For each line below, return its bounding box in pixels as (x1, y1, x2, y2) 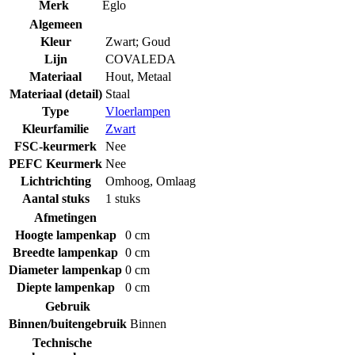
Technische (32, 335, 92, 349)
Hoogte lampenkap (14, 227, 116, 242)
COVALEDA (105, 52, 176, 66)
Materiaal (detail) (9, 86, 102, 101)
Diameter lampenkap (9, 262, 122, 277)
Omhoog (105, 174, 150, 188)
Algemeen (29, 17, 82, 31)
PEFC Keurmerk (9, 156, 102, 170)
